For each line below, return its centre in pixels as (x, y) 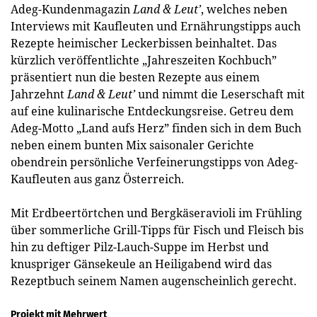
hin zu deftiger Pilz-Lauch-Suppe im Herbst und (140, 247)
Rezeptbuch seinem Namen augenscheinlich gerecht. (154, 281)
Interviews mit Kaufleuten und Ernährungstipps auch (156, 26)
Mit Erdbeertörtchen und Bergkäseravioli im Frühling (156, 213)
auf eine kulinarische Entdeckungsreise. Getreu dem (152, 111)
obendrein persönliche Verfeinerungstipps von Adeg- (154, 162)
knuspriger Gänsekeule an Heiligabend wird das (141, 264)
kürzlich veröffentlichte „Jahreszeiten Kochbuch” (144, 60)
